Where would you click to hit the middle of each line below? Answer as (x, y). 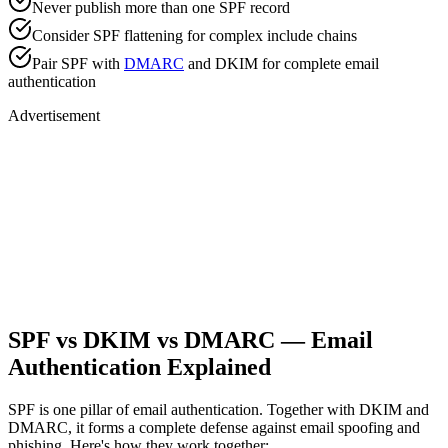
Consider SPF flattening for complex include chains (194, 36)
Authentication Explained (139, 367)
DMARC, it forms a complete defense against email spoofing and (214, 427)
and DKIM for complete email (281, 64)
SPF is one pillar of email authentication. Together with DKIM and (218, 409)
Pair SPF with (78, 64)
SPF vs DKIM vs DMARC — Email (190, 340)
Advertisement (54, 116)
